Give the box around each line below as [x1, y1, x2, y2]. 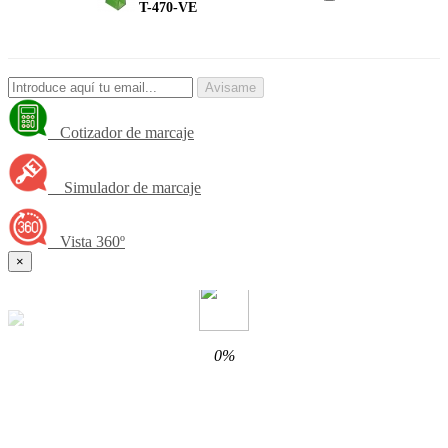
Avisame [205, 79, 256, 95]
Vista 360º [48, 233, 125, 251]
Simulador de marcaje [48, 179, 201, 197]
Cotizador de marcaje [48, 124, 194, 142]
